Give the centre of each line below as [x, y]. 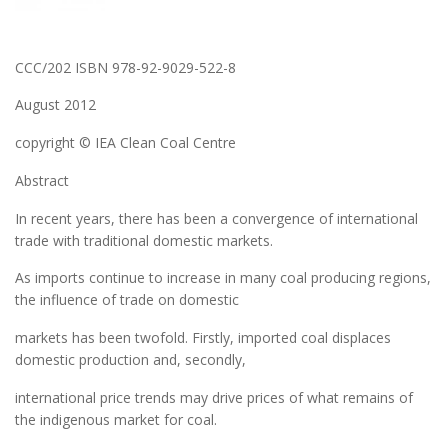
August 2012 [55, 105]
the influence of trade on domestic [127, 300]
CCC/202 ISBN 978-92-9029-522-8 [125, 67]
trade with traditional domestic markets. [144, 240]
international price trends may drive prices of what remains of [214, 397]
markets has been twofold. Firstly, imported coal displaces [203, 338]
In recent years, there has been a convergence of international [216, 218]
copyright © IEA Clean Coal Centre [125, 143]
